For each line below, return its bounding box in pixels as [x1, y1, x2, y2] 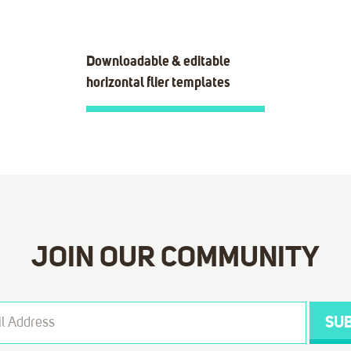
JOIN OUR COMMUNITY [31, 241, 320, 274]
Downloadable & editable [85, 52, 230, 71]
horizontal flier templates [85, 74, 230, 92]
